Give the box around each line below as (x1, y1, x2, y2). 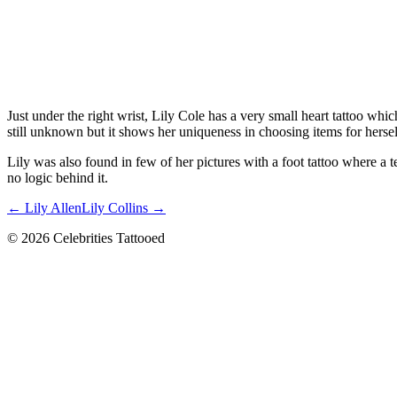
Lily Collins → (82, 199, 166, 215)
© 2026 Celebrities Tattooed (7, 230, 165, 245)
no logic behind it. (7, 169, 108, 185)
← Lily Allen (7, 199, 82, 215)
